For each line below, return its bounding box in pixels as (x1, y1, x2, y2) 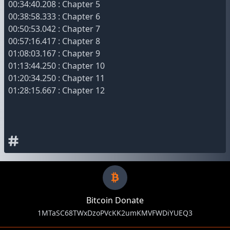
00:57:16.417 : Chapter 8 (8, 35, 100, 47)
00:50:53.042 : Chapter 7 (8, 23, 100, 34)
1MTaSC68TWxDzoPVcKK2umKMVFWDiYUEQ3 (37, 208, 193, 218)
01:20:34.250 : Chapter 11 (8, 72, 105, 84)
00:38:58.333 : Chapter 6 (8, 11, 100, 22)
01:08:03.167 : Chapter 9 (8, 48, 100, 59)
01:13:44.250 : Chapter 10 (8, 60, 105, 71)
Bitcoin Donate (86, 195, 144, 206)
